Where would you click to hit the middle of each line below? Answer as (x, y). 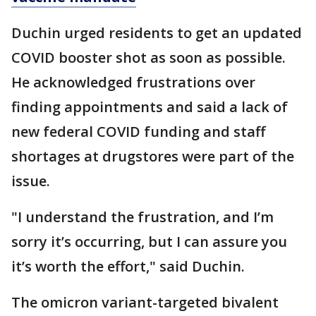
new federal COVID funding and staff (138, 132)
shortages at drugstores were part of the (153, 157)
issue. (31, 181)
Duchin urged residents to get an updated (157, 33)
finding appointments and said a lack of (150, 107)
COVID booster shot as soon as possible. (148, 58)
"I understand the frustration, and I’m (142, 217)
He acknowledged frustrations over (133, 83)
